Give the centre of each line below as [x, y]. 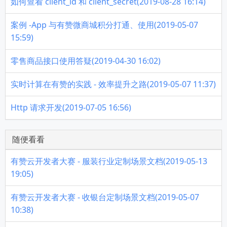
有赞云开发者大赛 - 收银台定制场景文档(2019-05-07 [105, 197]
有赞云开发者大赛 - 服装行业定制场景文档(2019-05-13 [109, 161]
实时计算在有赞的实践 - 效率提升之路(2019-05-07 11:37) [113, 84]
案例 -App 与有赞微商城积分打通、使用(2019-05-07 [104, 25]
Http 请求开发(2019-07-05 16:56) [71, 108]
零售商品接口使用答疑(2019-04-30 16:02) [86, 61]
